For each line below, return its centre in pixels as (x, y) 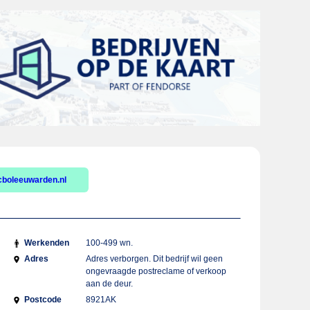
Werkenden (46, 243)
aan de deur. (110, 284)
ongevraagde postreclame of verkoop (156, 271)
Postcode (43, 300)
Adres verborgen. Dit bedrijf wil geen (155, 259)
